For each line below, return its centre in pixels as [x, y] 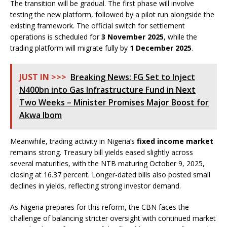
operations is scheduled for [56, 37]
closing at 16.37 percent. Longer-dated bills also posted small [110, 175]
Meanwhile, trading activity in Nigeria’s [73, 141]
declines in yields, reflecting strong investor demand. [96, 186]
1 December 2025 [161, 48]
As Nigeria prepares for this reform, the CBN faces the [100, 207]
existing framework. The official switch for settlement [98, 26]
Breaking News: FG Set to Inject [133, 77]
